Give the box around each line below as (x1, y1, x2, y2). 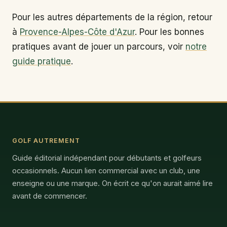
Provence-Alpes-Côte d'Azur (20, 26, 135, 37)
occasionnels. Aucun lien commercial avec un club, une (12, 166, 200, 175)
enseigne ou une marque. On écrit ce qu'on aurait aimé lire (12, 178, 213, 188)
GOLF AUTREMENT (12, 136, 80, 144)
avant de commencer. (12, 191, 87, 201)
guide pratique (12, 56, 71, 66)
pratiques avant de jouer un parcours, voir (12, 41, 185, 52)
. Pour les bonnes (135, 26, 204, 37)
